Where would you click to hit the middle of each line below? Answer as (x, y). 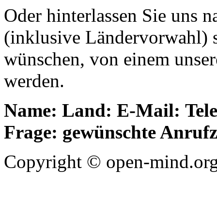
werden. (34, 81)
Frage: (31, 132)
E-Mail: (148, 110)
